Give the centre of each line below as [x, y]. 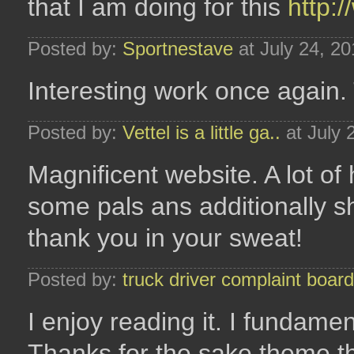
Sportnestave [178, 49]
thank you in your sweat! [165, 238]
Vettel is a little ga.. [201, 132]
